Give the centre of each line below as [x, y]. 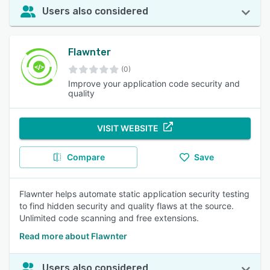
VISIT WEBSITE [128, 128]
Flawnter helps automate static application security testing [134, 194]
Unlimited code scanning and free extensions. [109, 218]
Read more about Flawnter [73, 236]
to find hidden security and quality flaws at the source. [127, 206]
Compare [86, 157]
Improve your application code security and [154, 83]
